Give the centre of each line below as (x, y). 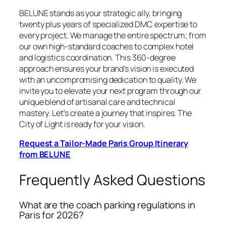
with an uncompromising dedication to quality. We (108, 79)
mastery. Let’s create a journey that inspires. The (105, 113)
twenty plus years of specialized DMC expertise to (108, 24)
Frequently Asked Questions (112, 180)
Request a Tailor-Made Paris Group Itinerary (104, 143)
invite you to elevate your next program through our (110, 91)
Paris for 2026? (51, 215)
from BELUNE (45, 154)
